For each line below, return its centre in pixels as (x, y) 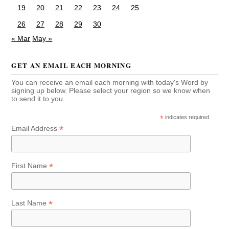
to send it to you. (38, 98)
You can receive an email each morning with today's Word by (110, 82)
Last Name (30, 203)
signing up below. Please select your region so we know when (111, 90)
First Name (30, 165)
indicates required (187, 117)
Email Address (36, 128)
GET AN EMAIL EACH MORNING (71, 65)
